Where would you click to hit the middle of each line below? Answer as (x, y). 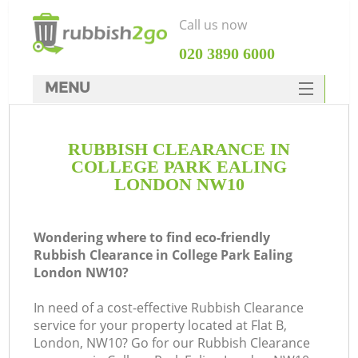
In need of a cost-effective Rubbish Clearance (169, 308)
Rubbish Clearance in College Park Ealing (163, 255)
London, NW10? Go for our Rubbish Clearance (172, 343)
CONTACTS (179, 278)
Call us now (213, 25)
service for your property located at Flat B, (161, 326)
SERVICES (178, 182)
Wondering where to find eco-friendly (152, 238)
